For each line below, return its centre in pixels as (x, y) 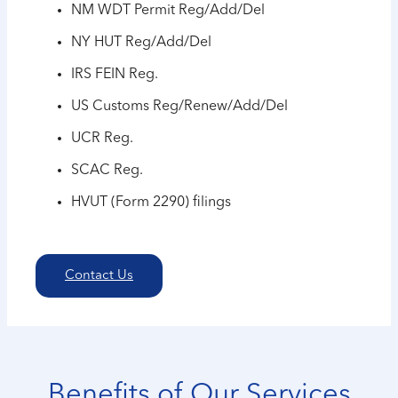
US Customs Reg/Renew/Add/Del (179, 107)
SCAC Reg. (107, 171)
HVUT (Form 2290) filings (151, 203)
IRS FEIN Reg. (115, 75)
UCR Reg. (102, 139)
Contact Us (99, 276)
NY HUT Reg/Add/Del (141, 43)
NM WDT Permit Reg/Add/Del (168, 11)
